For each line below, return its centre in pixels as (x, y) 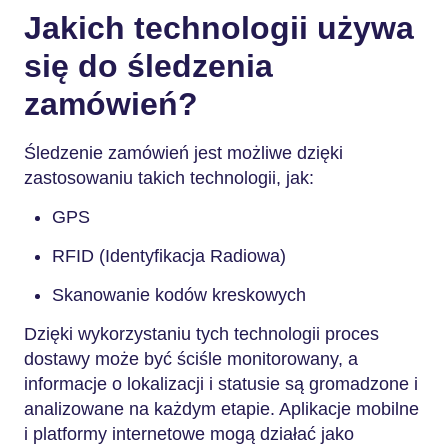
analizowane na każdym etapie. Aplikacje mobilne (221, 408)
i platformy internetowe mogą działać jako (189, 433)
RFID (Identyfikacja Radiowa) (169, 255)
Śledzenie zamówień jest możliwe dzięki (183, 152)
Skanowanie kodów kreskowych (179, 294)
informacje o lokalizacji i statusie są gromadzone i (221, 383)
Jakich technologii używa (219, 28)
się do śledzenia (148, 66)
